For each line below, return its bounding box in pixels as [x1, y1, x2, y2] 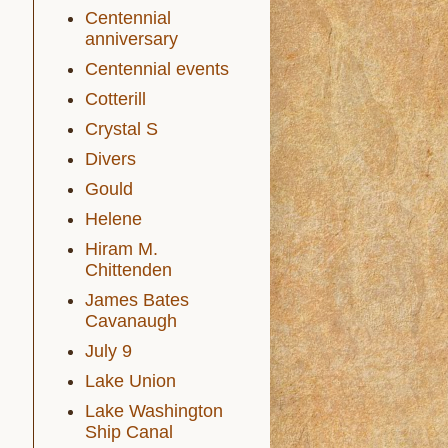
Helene [85, 209, 142, 229]
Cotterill [85, 89, 146, 109]
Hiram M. [85, 239, 158, 259]
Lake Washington [85, 401, 223, 421]
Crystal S [85, 119, 158, 139]
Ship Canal [85, 422, 173, 442]
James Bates [85, 290, 189, 310]
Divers [85, 149, 136, 169]
